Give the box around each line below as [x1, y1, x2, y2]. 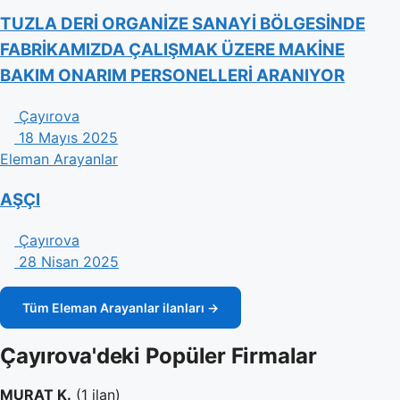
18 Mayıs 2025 [19, 129, 118, 147]
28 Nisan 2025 [19, 252, 119, 271]
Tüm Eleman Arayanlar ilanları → [22, 299, 219, 315]
